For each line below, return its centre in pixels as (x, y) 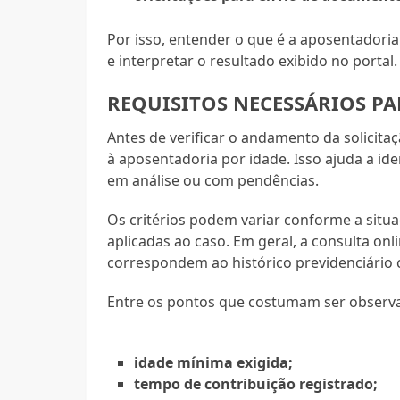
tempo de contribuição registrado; (256, 384)
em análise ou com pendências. (213, 181)
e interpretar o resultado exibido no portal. (253, 61)
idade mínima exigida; (214, 363)
